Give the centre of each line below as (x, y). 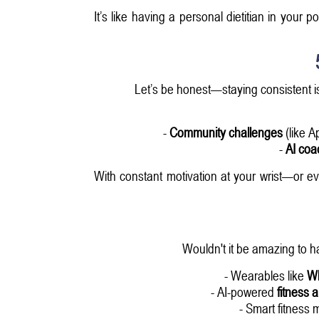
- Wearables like (266, 275)
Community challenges (226, 132)
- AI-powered (244, 291)
